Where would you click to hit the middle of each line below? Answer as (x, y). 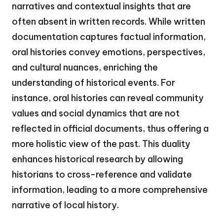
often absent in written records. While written (109, 22)
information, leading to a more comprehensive (110, 190)
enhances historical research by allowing (97, 159)
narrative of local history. (65, 205)
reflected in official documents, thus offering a (110, 129)
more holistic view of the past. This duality (101, 144)
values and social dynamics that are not (96, 113)
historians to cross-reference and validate (102, 175)
